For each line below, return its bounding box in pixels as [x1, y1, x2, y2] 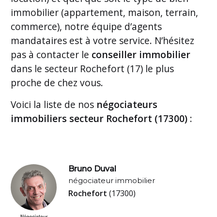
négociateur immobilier [68, 176, 155, 186]
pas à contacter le [11, 48, 92, 61]
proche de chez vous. [11, 76, 104, 89]
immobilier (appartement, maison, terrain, [11, 6, 199, 19]
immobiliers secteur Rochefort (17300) [11, 112, 188, 125]
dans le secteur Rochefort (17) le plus [11, 62, 174, 75]
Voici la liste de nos [11, 98, 97, 111]
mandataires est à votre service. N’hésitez [11, 34, 195, 47]
